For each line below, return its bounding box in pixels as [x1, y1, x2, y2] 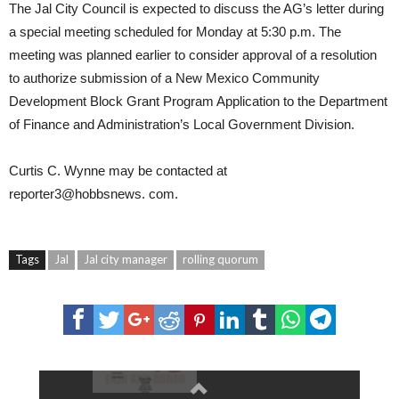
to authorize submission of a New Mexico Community [9, 69, 320, 85]
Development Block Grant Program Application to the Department [9, 93, 387, 109]
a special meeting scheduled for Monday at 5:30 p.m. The [9, 23, 341, 39]
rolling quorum [183, 251, 258, 266]
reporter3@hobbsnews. [9, 185, 145, 201]
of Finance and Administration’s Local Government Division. [9, 116, 354, 132]
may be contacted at [109, 162, 227, 178]
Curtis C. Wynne [9, 162, 109, 178]
